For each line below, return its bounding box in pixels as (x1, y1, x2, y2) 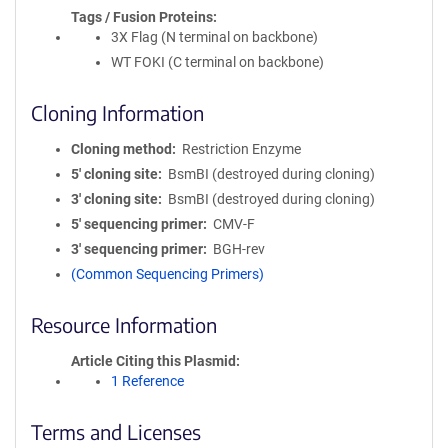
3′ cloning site (71, 191, 158, 207)
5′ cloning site (71, 166, 158, 182)
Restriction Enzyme (181, 141, 301, 157)
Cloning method (71, 141, 172, 157)
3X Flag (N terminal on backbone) (111, 29, 318, 45)
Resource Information (31, 312, 217, 337)
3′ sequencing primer (71, 241, 203, 257)
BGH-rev (212, 241, 265, 257)
